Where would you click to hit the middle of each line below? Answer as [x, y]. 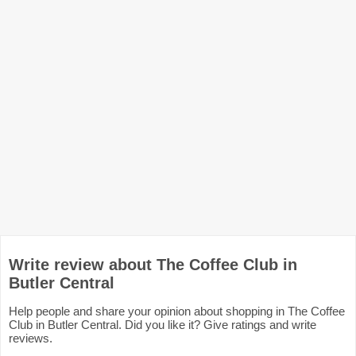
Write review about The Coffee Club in [153, 265]
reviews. [31, 339]
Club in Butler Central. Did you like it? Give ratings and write [163, 325]
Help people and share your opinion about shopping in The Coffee [177, 311]
